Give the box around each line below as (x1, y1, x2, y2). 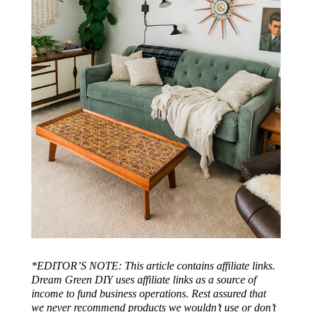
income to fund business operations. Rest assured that (31, 287, 266, 299)
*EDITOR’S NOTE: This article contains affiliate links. (31, 259, 275, 272)
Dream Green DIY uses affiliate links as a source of (31, 273, 256, 286)
